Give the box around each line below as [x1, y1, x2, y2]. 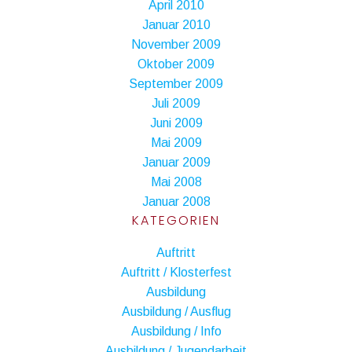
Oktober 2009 [137, 57, 214, 71]
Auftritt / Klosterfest [120, 265, 232, 279]
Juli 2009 [152, 96, 200, 110]
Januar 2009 [141, 155, 211, 169]
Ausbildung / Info [130, 324, 222, 338]
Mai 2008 [150, 174, 202, 189]
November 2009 [131, 37, 221, 51]
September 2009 [129, 76, 223, 90]
